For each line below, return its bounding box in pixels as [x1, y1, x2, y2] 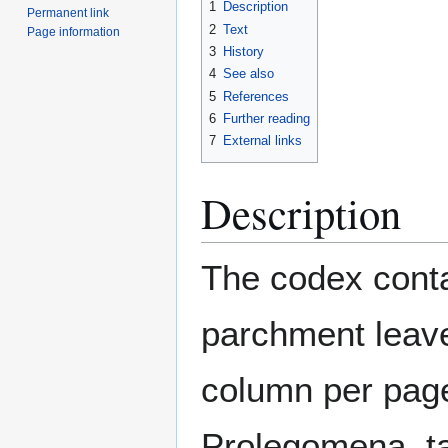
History [223, 44, 264, 60]
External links [223, 133, 302, 149]
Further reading [223, 111, 310, 127]
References [223, 88, 289, 104]
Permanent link [27, 5, 110, 20]
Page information [27, 24, 121, 39]
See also [223, 66, 274, 82]
